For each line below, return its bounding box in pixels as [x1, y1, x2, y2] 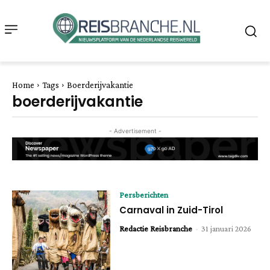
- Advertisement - [108, 127, 162, 134]
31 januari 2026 [201, 223, 252, 233]
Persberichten [119, 189, 169, 199]
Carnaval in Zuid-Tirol [119, 203, 224, 216]
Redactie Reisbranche [119, 223, 193, 233]
